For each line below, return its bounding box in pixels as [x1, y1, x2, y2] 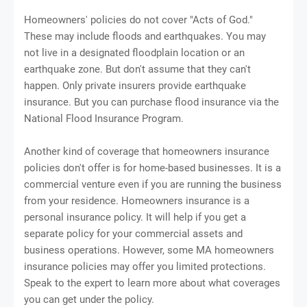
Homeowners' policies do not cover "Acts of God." [24, 13, 253, 26]
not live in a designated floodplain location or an [24, 46, 245, 59]
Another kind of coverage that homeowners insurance [24, 145, 269, 158]
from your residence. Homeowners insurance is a [24, 194, 249, 207]
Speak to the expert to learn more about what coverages [24, 276, 280, 289]
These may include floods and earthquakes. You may [24, 29, 266, 42]
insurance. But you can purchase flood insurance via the [24, 95, 279, 108]
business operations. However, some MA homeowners [24, 243, 274, 256]
